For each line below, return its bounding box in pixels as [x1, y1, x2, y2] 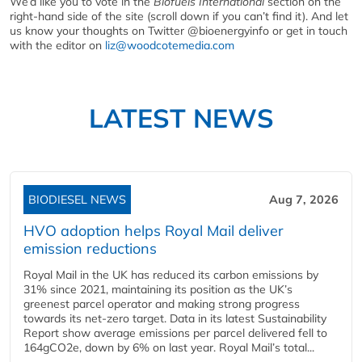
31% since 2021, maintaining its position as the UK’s [23, 281, 293, 297]
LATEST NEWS [88, 101, 274, 134]
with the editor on [10, 37, 105, 53]
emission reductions [23, 238, 157, 258]
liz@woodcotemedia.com [105, 37, 234, 53]
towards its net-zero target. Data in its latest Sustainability [23, 310, 326, 326]
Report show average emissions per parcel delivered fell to [23, 325, 327, 340]
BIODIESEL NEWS [28, 192, 126, 207]
